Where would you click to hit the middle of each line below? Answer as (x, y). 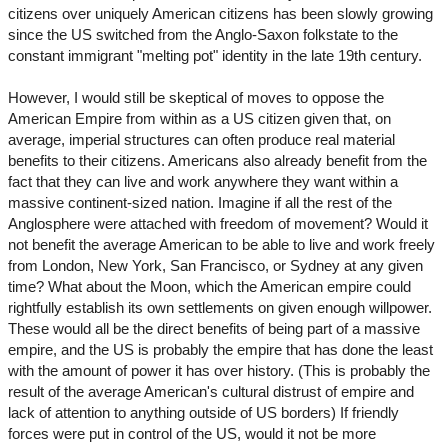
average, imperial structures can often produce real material (201, 140)
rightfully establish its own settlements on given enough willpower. (220, 308)
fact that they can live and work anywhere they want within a (203, 182)
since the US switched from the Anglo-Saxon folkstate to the (203, 35)
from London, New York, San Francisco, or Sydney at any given (215, 266)
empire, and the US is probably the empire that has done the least (220, 350)
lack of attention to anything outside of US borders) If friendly (203, 413)
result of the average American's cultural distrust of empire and (211, 392)
